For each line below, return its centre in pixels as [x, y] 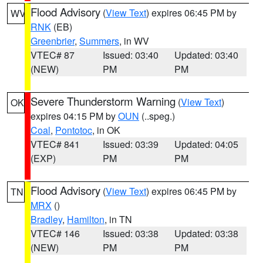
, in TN [118, 219]
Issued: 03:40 [130, 55]
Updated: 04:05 [207, 144]
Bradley [46, 219]
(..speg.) [157, 116]
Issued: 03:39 [130, 144]
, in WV [134, 41]
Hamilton [86, 219]
